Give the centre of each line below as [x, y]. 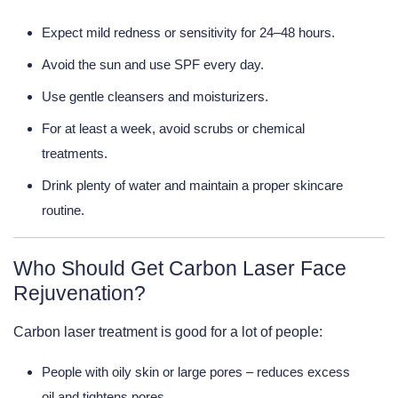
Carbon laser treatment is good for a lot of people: [168, 332]
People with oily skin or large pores [142, 372]
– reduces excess [296, 372]
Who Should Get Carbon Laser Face [180, 269]
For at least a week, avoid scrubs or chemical [173, 129]
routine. [63, 211]
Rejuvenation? [80, 294]
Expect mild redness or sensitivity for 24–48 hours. [188, 33]
